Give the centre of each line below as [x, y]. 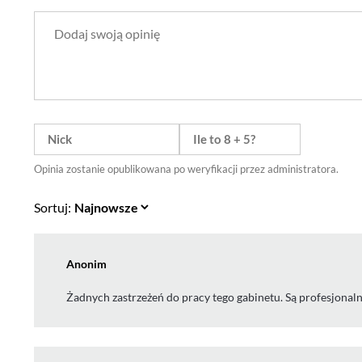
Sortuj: [53, 207]
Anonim [86, 263]
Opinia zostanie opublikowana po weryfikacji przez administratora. [186, 169]
